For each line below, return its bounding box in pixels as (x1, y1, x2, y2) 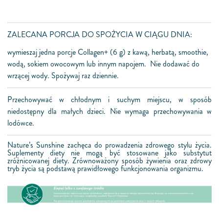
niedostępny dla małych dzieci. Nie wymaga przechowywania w (7, 106, 212, 117)
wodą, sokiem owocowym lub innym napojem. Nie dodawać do (7, 58, 199, 69)
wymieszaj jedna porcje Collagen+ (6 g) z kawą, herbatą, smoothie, (7, 46, 208, 58)
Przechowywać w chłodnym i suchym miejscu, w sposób (7, 94, 212, 105)
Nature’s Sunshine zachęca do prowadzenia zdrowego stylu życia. (7, 139, 212, 151)
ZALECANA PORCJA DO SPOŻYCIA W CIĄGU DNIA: (7, 29, 192, 40)
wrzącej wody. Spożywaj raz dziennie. (7, 70, 119, 81)
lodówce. (7, 117, 34, 129)
